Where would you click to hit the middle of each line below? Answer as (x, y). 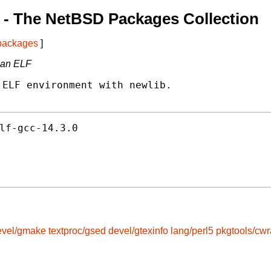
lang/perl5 (192, 231)
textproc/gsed (77, 231)
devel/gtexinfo (138, 231)
